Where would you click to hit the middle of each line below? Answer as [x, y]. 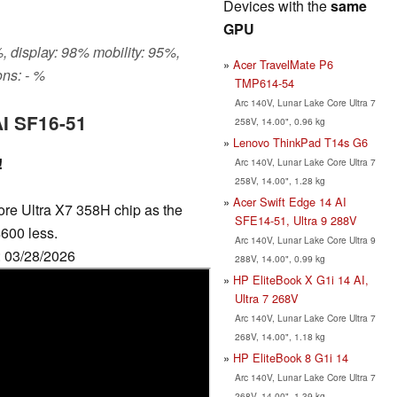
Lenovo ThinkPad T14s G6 [300, 142]
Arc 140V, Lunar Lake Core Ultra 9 [305, 239]
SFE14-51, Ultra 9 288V [296, 220]
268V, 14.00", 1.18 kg [280, 336]
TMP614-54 [264, 82]
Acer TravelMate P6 [283, 64]
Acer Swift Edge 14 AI [290, 201]
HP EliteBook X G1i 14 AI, [301, 279]
